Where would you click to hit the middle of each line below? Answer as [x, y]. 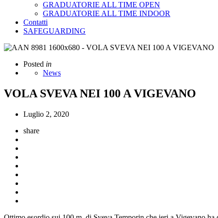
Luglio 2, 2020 [46, 114]
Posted [34, 64]
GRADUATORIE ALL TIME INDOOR [107, 13]
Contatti [36, 22]
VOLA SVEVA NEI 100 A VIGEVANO [100, 93]
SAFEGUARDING [54, 31]
